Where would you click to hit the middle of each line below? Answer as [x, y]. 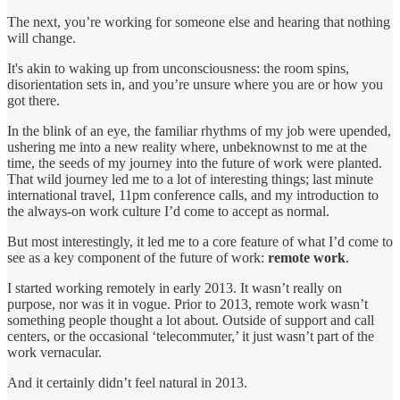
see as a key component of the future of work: [137, 257]
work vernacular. [54, 352]
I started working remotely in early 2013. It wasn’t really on [175, 287]
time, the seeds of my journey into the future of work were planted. [195, 162]
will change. [42, 37]
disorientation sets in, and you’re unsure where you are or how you [195, 84]
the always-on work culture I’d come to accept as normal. [168, 211]
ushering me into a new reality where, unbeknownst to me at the [187, 146]
